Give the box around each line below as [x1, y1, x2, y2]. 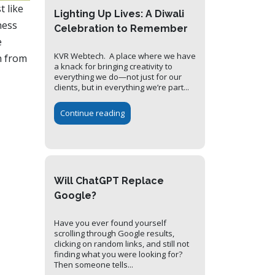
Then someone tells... [54, 259, 133, 271]
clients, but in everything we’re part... [54, 82, 189, 93]
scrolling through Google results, [54, 228, 174, 239]
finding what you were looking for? [54, 249, 184, 260]
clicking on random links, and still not [54, 238, 189, 250]
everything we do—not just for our [54, 71, 182, 83]
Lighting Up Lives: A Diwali [54, 8, 184, 20]
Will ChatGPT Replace [54, 175, 164, 187]
